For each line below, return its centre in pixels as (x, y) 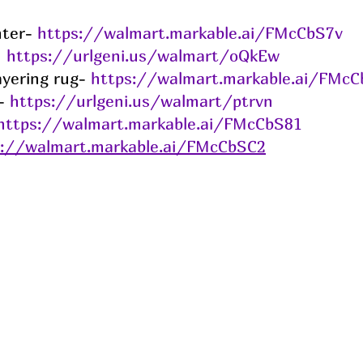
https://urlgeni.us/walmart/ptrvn (141, 101)
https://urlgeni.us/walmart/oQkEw (143, 56)
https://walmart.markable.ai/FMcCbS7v (190, 33)
